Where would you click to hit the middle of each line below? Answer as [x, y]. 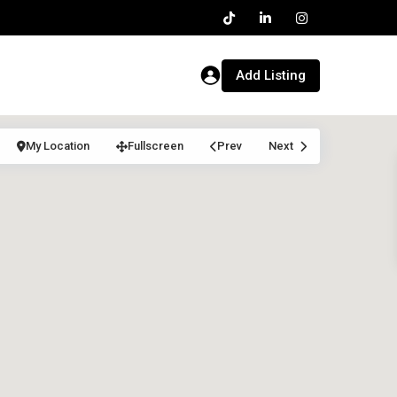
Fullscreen [156, 146]
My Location [58, 146]
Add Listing [271, 75]
